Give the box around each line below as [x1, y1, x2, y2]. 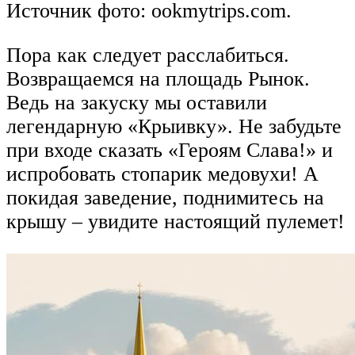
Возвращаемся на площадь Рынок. [6, 67, 310, 90]
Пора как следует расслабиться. [6, 43, 289, 67]
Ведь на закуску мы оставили [6, 90, 267, 114]
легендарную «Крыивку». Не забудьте [6, 114, 342, 138]
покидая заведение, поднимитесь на [6, 185, 324, 209]
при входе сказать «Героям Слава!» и [6, 138, 333, 162]
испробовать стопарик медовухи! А [6, 162, 319, 185]
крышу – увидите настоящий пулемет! [6, 209, 345, 233]
